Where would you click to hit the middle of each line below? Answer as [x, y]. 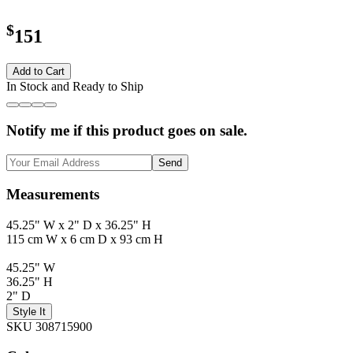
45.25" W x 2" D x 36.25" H [79, 225]
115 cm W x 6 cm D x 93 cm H [85, 239]
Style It [29, 311]
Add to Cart [39, 71]
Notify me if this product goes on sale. [127, 131]
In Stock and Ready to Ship [75, 86]
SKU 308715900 [49, 326]
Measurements [53, 194]
